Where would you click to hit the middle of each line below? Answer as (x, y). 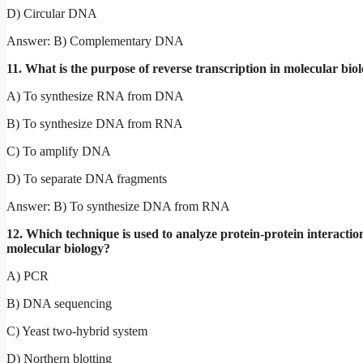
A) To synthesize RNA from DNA (95, 96)
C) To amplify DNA (59, 151)
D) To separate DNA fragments (87, 178)
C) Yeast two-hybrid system (77, 331)
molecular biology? (58, 248)
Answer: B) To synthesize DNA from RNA (118, 206)
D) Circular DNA (52, 13)
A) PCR (28, 275)
